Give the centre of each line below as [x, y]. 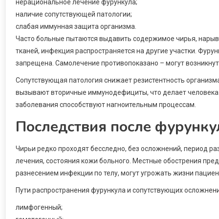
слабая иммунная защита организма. [76, 26]
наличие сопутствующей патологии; [74, 14]
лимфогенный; [39, 207]
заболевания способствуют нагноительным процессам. [106, 104]
